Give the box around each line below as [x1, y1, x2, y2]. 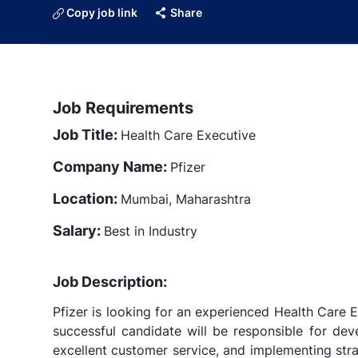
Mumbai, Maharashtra [121, 190, 251, 207]
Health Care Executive [121, 126, 256, 143]
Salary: [53, 221, 104, 239]
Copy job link [66, 5, 137, 19]
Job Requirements [53, 97, 193, 117]
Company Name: [53, 157, 170, 175]
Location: [53, 189, 121, 207]
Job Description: [53, 272, 167, 290]
